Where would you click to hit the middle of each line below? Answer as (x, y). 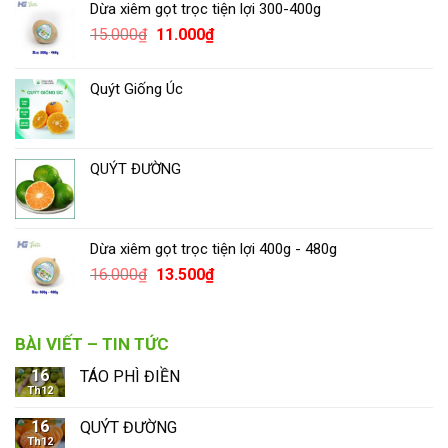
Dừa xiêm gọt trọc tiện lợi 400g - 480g (213, 249)
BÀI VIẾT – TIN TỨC (92, 344)
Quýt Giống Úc (136, 89)
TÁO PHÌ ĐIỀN (130, 376)
